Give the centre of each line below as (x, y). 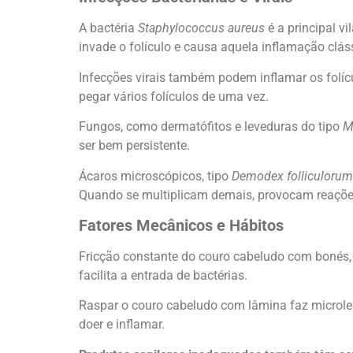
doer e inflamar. (122, 325)
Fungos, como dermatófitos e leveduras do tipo (211, 127)
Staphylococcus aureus (201, 28)
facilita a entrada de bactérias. (163, 275)
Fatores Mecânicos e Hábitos (181, 225)
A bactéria (108, 28)
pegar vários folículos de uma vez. (174, 96)
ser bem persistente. (134, 146)
